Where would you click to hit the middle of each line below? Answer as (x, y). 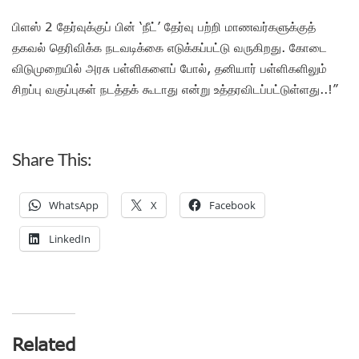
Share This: (52, 160)
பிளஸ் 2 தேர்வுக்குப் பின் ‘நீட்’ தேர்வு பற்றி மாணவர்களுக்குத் (164, 26)
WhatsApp (74, 205)
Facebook (232, 205)
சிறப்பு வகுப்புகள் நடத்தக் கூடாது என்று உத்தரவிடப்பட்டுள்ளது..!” (175, 89)
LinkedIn (70, 238)
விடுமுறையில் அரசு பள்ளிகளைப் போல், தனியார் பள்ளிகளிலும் (169, 68)
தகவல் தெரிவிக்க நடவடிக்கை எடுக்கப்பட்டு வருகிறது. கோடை (169, 47)
